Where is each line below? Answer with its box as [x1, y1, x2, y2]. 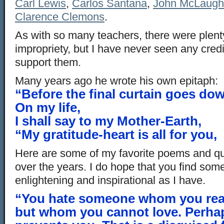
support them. [15, 56, 81, 68]
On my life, [15, 100, 80, 114]
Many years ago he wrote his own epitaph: [15, 74, 218, 87]
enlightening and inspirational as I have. [15, 174, 205, 186]
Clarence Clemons [15, 10, 104, 23]
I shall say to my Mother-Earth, [15, 114, 201, 128]
